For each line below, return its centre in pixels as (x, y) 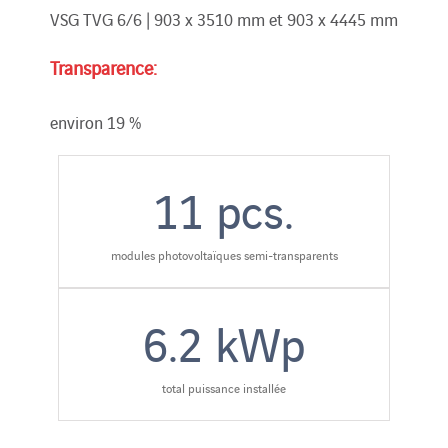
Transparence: (103, 66)
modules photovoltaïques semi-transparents (224, 254)
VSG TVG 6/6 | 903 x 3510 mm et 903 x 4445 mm (224, 18)
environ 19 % (96, 121)
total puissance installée (224, 387)
